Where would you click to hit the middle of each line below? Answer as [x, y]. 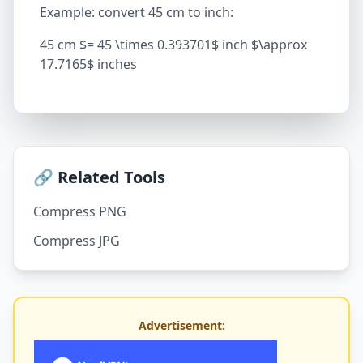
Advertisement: [181, 325]
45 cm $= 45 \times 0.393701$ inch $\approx [173, 45]
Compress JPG [77, 241]
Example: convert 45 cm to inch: [137, 12]
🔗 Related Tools [99, 177]
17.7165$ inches [88, 64]
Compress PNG [80, 211]
